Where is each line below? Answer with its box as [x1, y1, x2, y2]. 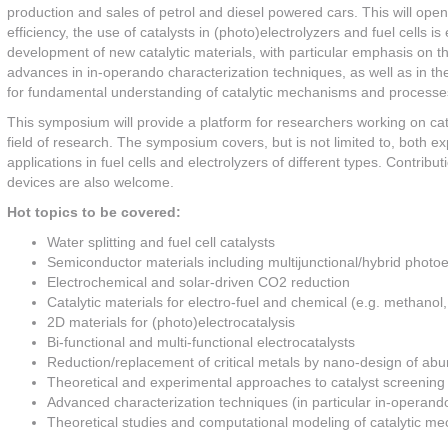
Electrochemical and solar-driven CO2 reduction [47, 274, 350, 291]
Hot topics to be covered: [7, 204, 181, 221]
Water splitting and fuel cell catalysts [47, 234, 275, 251]
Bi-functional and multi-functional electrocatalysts [47, 334, 355, 351]
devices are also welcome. [7, 174, 174, 191]
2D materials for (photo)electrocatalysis [47, 314, 295, 331]
